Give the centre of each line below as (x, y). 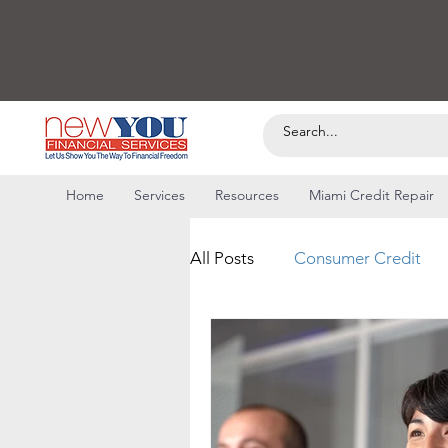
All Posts (222, 257)
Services (159, 195)
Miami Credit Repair (371, 195)
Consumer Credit (357, 257)
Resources (247, 195)
